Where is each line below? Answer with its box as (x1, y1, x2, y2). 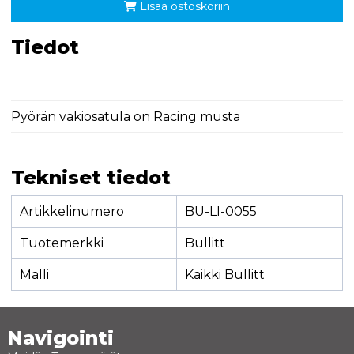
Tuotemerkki (19, 235, 104, 250)
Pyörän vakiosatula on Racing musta (10, 108, 240, 124)
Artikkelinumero (19, 203, 124, 219)
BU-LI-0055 (184, 203, 257, 219)
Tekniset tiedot (10, 165, 171, 189)
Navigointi (6, 326, 114, 349)
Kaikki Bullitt (184, 266, 265, 282)
